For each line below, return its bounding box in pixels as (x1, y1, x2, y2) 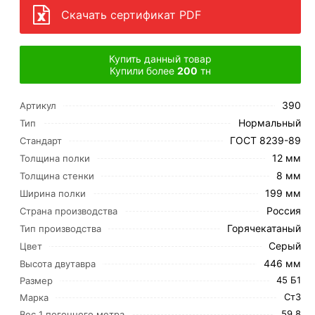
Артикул (19, 99, 56, 111)
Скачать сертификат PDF (60, 8, 201, 22)
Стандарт (19, 134, 62, 146)
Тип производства (19, 222, 101, 234)
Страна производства (19, 205, 117, 217)
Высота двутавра (19, 257, 96, 269)
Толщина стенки (19, 169, 94, 181)
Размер (19, 275, 53, 286)
